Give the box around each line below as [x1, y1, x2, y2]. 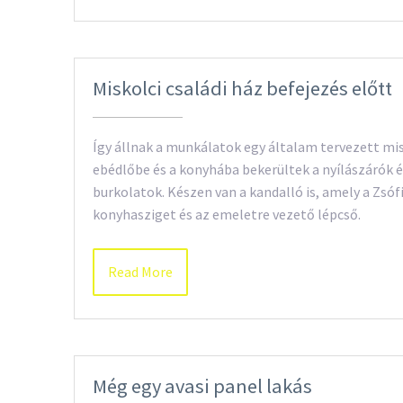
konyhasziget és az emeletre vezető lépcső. [93, 204, 361, 223]
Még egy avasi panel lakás [93, 372, 312, 399]
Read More [108, 262, 173, 281]
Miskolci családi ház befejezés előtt [93, 75, 392, 101]
